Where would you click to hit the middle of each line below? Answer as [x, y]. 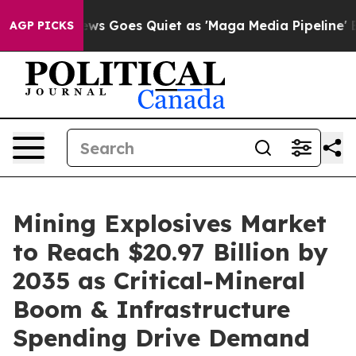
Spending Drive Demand [161, 338]
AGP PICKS [42, 25]
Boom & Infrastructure [151, 309]
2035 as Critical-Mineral [159, 281]
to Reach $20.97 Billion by [170, 252]
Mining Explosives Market [170, 223]
